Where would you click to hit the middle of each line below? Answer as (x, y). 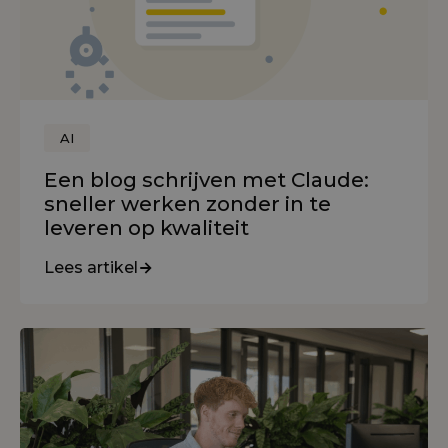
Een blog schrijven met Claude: (206, 179)
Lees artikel (91, 267)
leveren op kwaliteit (146, 227)
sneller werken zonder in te (187, 203)
